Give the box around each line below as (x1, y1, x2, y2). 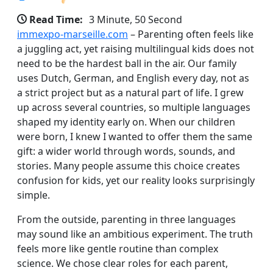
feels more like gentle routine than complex (17, 241, 218, 255)
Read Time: (29, 12, 83, 26)
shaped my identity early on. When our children (17, 115, 235, 129)
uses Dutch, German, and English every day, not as (17, 71, 249, 85)
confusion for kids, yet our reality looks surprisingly (17, 173, 255, 187)
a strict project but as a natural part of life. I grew (17, 85, 244, 99)
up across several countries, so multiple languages (17, 100, 250, 114)
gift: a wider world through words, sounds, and (17, 144, 235, 158)
